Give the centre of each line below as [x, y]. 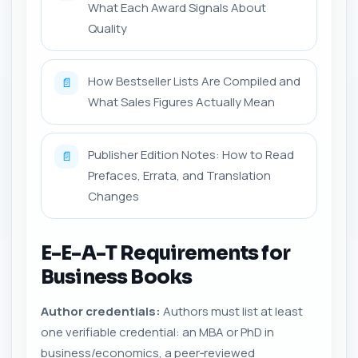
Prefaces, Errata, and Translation [179, 175]
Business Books [117, 277]
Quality [107, 28]
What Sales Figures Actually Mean [181, 102]
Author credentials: [101, 311]
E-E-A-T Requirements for [165, 253]
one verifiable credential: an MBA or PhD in [157, 332]
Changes [113, 196]
